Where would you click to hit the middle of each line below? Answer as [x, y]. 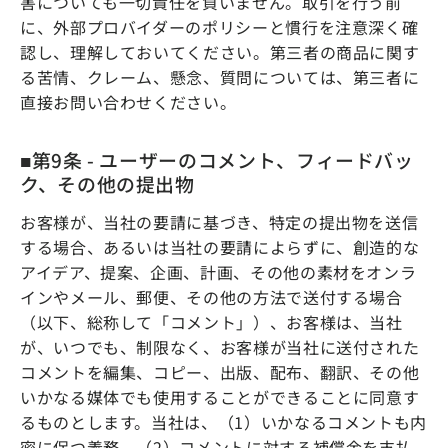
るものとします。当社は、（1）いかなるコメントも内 [223, 421]
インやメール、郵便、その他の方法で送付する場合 [211, 296]
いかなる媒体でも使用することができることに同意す [220, 396]
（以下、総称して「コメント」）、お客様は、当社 [211, 321]
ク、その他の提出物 [107, 183]
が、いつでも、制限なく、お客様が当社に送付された [220, 346]
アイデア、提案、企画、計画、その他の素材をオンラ [218, 271]
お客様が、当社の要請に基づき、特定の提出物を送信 [219, 221]
